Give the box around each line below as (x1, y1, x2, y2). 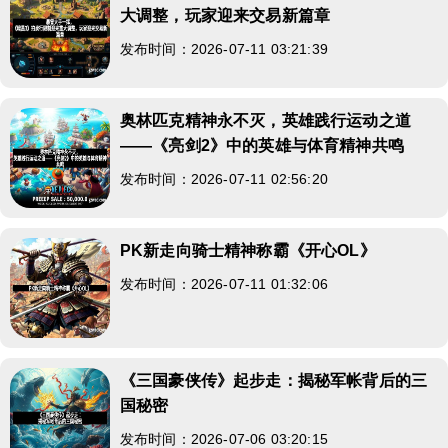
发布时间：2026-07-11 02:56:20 (120, 170, 328, 187)
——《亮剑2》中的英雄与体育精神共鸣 (120, 136, 404, 154)
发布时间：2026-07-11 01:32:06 (120, 275, 328, 292)
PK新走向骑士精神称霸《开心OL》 (120, 241, 376, 259)
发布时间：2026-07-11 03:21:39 (120, 40, 328, 57)
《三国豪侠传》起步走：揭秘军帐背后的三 (120, 371, 428, 389)
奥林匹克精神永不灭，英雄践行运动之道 (120, 111, 411, 129)
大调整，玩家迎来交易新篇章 (120, 6, 331, 24)
